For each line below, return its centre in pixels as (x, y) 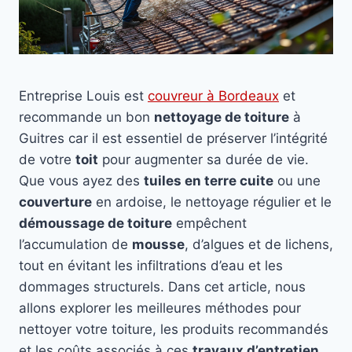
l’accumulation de (75, 245)
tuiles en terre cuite (209, 181)
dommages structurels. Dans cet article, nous (162, 287)
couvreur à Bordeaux (213, 96)
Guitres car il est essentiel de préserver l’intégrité (173, 139)
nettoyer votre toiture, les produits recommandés (174, 330)
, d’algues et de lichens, (259, 245)
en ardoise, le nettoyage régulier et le (212, 202)
